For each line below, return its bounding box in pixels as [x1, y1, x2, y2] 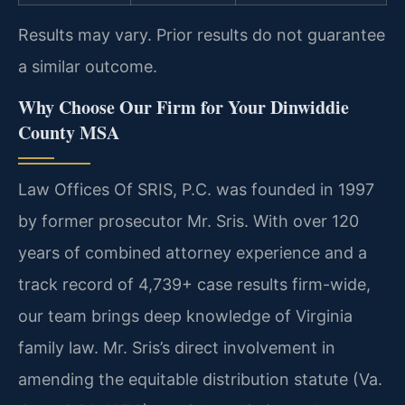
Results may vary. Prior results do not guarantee [18, 25, 385, 45]
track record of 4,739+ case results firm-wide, [18, 275, 371, 295]
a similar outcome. [18, 57, 157, 77]
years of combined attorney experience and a [18, 243, 367, 263]
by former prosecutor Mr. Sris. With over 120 [18, 212, 359, 231]
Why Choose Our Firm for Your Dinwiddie [18, 94, 349, 121]
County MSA [18, 119, 119, 146]
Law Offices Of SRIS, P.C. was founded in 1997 [18, 180, 374, 200]
